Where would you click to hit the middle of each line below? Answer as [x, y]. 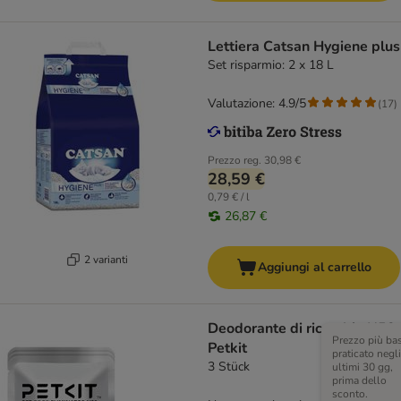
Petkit [227, 349]
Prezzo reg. [235, 161]
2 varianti [106, 259]
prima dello [359, 381]
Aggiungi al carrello [315, 268]
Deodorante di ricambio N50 [302, 329]
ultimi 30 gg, [363, 367]
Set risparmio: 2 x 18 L [271, 65]
